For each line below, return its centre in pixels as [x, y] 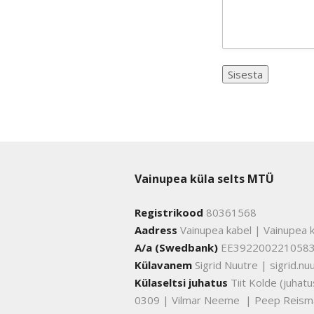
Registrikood [169, 213]
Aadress [156, 230]
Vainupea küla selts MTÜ [204, 179]
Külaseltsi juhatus [181, 283]
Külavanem [163, 265]
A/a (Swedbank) [176, 248]
